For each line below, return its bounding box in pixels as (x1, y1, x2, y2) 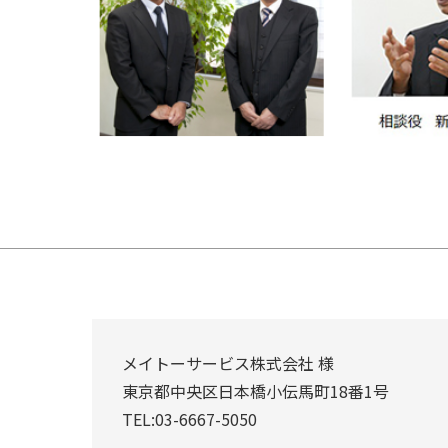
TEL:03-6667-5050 (122, 407, 257, 431)
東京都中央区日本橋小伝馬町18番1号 (122, 379, 389, 403)
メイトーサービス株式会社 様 (122, 351, 334, 375)
